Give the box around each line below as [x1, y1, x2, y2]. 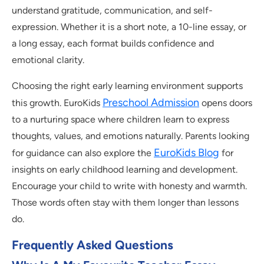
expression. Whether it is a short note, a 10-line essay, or [12, 21, 246, 33]
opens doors [199, 97, 252, 109]
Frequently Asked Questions [12, 237, 173, 253]
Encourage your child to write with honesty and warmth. [12, 180, 247, 192]
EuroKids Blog [154, 146, 219, 160]
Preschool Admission [103, 96, 199, 110]
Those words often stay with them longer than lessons [12, 197, 239, 209]
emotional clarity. [12, 54, 84, 66]
